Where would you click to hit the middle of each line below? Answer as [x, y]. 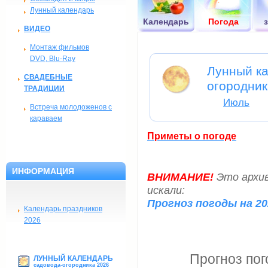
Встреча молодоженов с [71, 107]
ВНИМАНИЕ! [180, 177]
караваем [46, 118]
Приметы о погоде [192, 136]
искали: [166, 190]
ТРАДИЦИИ [44, 89]
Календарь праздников [63, 209]
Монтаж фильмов [60, 47]
